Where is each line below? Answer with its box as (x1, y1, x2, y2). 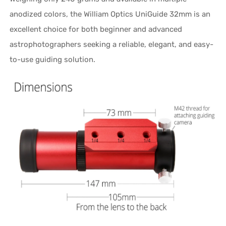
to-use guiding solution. (10, 54, 96, 64)
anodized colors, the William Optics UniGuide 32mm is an (10, 9, 211, 19)
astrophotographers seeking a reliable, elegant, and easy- (10, 39, 214, 49)
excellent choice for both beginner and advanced (10, 24, 183, 34)
